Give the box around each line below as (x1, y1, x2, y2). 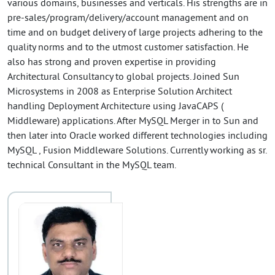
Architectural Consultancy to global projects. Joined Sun (7, 71, 239, 83)
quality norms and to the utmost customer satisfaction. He (7, 42, 249, 54)
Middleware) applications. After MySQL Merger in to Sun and (7, 115, 258, 128)
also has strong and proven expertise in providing (7, 56, 216, 69)
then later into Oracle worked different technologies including (7, 130, 268, 142)
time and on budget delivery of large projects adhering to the (7, 27, 263, 39)
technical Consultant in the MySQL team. (7, 160, 176, 172)
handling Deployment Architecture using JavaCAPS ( (7, 101, 223, 113)
